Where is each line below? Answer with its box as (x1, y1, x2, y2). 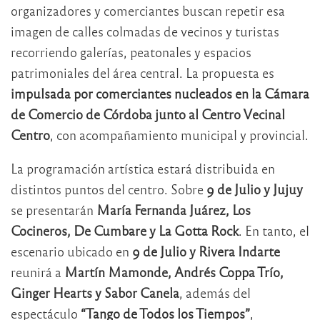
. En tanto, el (239, 221, 309, 239)
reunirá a (11, 263, 64, 280)
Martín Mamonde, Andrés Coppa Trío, (64, 263, 284, 280)
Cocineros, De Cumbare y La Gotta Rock (11, 221, 239, 239)
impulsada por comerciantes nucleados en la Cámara (11, 84, 309, 101)
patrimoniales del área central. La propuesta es (11, 64, 274, 81)
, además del (179, 284, 251, 301)
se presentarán (11, 201, 96, 218)
